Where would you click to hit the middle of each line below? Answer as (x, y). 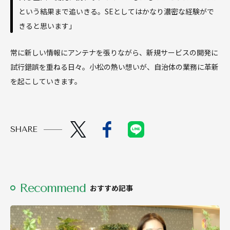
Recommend (53, 188)
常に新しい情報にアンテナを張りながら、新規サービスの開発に (114, 53)
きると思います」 (47, 26)
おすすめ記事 (112, 188)
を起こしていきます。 (46, 81)
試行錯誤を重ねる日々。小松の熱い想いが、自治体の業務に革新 (114, 67)
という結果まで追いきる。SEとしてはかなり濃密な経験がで (116, 12)
